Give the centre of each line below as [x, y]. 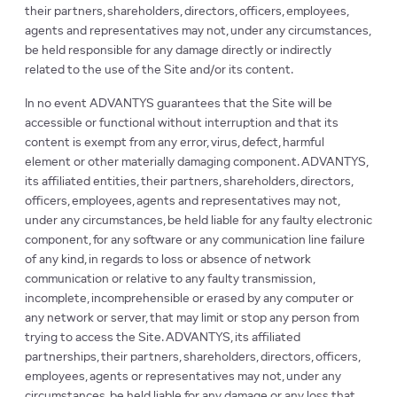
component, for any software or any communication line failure [195, 241]
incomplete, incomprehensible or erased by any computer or [189, 299]
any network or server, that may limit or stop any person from [192, 319]
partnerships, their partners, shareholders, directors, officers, [192, 358]
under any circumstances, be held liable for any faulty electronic [198, 221]
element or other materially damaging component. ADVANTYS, [196, 163]
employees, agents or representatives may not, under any [183, 377]
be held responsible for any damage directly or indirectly [178, 51]
